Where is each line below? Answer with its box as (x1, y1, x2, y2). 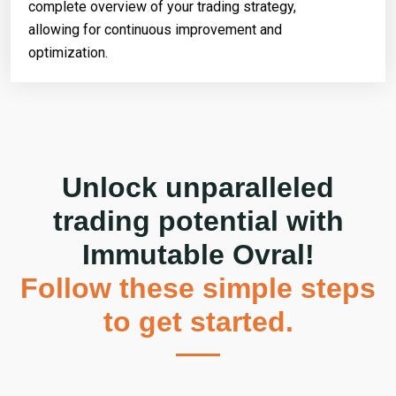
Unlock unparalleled (62, 171, 334, 203)
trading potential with (52, 204, 344, 237)
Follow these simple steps (20, 271, 376, 304)
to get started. (103, 305, 293, 338)
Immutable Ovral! (81, 238, 315, 270)
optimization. (28, 43, 108, 61)
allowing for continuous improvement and (28, 20, 282, 38)
